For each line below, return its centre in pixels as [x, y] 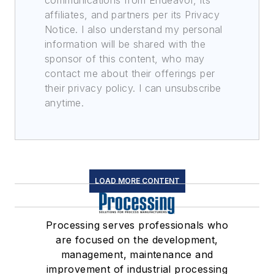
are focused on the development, [137, 240]
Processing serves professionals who [137, 225]
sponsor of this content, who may [125, 59]
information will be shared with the [125, 44]
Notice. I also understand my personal [134, 30]
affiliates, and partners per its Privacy [132, 15]
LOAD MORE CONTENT [137, 181]
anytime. [65, 103]
